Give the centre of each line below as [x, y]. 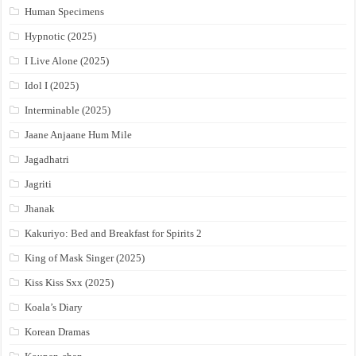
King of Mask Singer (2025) [85, 258]
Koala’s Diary [54, 308]
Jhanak [40, 209]
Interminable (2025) [68, 110]
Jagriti [39, 184]
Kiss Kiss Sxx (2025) [70, 283]
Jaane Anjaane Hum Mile [79, 135]
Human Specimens [65, 12]
